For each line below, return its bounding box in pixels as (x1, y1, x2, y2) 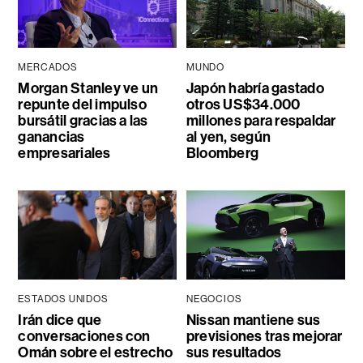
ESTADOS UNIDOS (18, 293, 109, 305)
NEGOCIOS (186, 293, 242, 305)
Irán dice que (18, 310, 102, 329)
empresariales (18, 143, 111, 162)
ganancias (18, 127, 85, 146)
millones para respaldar (186, 111, 336, 130)
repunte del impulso (18, 95, 147, 113)
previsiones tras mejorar (186, 327, 343, 345)
